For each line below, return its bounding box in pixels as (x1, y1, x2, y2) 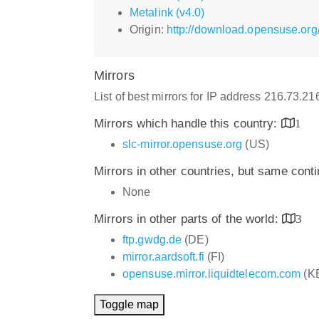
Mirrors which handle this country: (94, 116, 281, 130)
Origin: (130, 23, 167, 36)
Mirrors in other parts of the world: (94, 211, 282, 226)
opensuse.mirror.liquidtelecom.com (122, 267, 301, 280)
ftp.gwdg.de (122, 233, 182, 246)
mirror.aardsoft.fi (122, 250, 204, 263)
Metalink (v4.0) (130, 6, 205, 19)
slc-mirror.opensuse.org (122, 137, 243, 150)
